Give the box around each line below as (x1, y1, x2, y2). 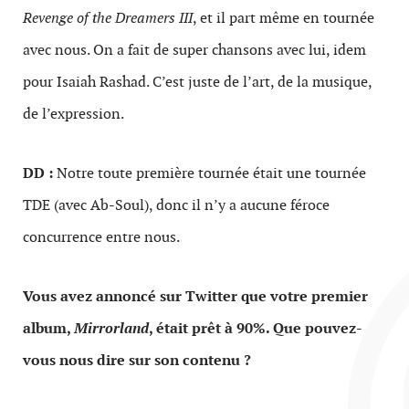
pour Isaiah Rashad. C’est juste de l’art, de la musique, (23, 71, 372, 91)
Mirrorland (74, 318, 149, 338)
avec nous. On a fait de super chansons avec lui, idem (23, 39, 366, 59)
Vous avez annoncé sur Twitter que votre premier (23, 286, 368, 306)
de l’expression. (23, 103, 124, 123)
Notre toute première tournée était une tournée (53, 163, 366, 183)
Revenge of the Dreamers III (23, 7, 193, 27)
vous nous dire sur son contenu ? (23, 350, 251, 370)
